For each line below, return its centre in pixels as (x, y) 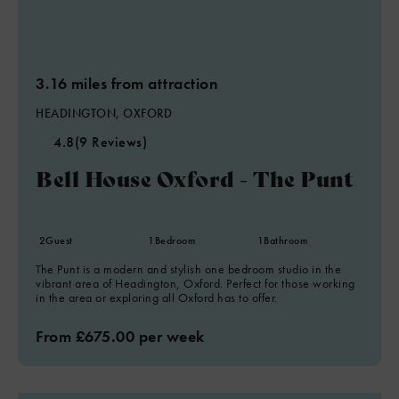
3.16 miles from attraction (127, 83)
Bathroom (286, 240)
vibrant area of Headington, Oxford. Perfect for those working (195, 283)
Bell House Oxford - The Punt (195, 178)
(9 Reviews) (110, 142)
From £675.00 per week (120, 336)
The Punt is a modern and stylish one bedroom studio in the (188, 269)
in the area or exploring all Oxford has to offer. (157, 297)
